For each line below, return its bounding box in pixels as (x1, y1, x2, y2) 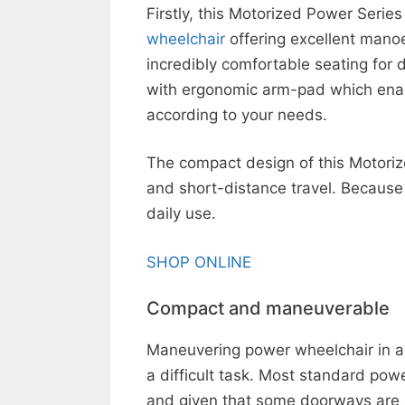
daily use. (146, 204, 216, 222)
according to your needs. (146, 105, 327, 124)
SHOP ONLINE (146, 252, 251, 271)
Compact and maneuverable (146, 297, 390, 319)
